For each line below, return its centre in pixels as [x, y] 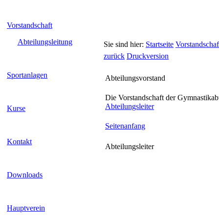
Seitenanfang [125, 126]
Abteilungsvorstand [135, 78]
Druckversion [148, 56]
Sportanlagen [27, 75]
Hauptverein [26, 208]
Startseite [160, 44]
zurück [114, 56]
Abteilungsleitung [45, 42]
